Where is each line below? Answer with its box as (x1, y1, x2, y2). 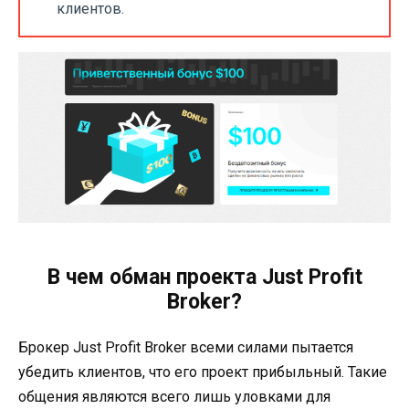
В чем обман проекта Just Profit (47, 264, 362, 289)
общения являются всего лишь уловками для (18, 387, 330, 405)
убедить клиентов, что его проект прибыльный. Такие (18, 362, 387, 381)
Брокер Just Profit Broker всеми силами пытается (18, 338, 353, 356)
